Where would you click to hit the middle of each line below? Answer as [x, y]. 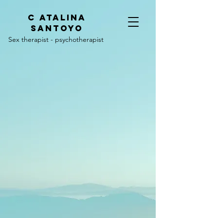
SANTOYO [57, 28]
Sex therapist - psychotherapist [56, 39]
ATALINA [61, 18]
